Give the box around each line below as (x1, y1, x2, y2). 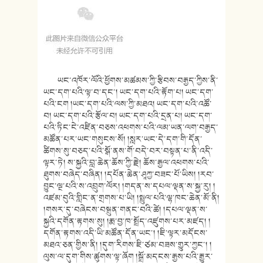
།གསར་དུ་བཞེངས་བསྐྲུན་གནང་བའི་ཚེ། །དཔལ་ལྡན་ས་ (43, 203, 208, 216)
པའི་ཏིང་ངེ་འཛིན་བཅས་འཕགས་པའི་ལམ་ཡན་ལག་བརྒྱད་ (43, 120, 218, 134)
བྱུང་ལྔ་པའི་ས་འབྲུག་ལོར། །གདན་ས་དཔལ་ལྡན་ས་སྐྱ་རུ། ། (43, 179, 215, 193)
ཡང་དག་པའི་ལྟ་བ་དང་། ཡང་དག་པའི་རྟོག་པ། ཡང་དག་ (43, 85, 214, 99)
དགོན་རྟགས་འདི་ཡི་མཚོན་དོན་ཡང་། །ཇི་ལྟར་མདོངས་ (43, 226, 208, 240)
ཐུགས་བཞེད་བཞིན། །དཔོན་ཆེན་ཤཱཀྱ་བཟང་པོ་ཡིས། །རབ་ (43, 167, 214, 181)
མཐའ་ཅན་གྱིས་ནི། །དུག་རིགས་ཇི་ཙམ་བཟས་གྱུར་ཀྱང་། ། (43, 238, 212, 251)
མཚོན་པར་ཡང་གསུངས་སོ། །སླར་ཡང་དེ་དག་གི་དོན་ (43, 132, 203, 146)
